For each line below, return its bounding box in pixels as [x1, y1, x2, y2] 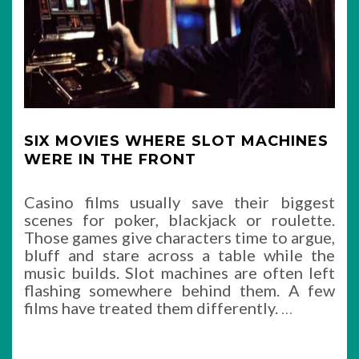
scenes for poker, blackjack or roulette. [24, 210, 335, 229]
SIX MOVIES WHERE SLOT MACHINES [24, 132, 329, 150]
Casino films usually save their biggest [24, 192, 335, 212]
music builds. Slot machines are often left [24, 263, 335, 282]
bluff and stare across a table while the [24, 245, 335, 264]
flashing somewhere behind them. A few [24, 280, 335, 300]
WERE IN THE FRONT [24, 151, 196, 168]
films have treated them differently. [24, 298, 281, 317]
